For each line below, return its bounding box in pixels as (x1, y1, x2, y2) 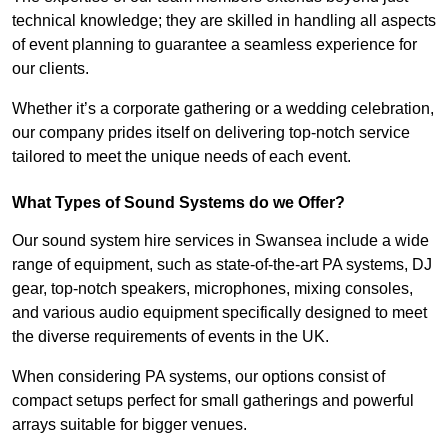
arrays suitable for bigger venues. (12, 416, 247, 434)
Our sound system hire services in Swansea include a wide (12, 232, 429, 250)
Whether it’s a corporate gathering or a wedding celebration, (12, 100, 434, 118)
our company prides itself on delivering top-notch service (12, 124, 410, 142)
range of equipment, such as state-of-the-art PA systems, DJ (12, 256, 432, 274)
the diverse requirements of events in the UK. (12, 328, 329, 346)
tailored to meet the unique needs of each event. (12, 148, 351, 166)
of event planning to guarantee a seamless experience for (12, 36, 417, 54)
